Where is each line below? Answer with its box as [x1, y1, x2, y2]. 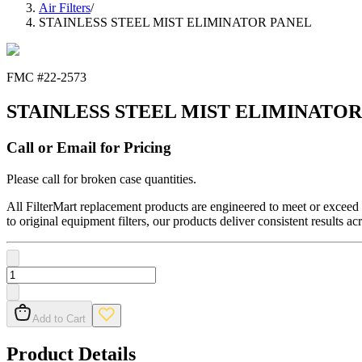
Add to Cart [32, 312, 86, 325]
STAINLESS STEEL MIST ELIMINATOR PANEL [39, 15, 312, 30]
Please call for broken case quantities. [6, 171, 196, 186]
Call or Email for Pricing [6, 139, 171, 157]
